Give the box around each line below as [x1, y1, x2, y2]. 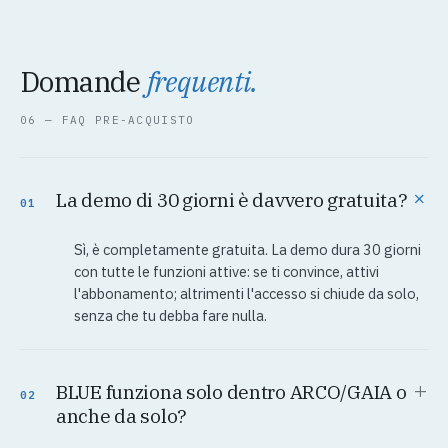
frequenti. [146, 63, 258, 101]
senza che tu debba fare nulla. [74, 306, 267, 326]
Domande [20, 63, 147, 101]
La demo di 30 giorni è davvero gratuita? [56, 188, 408, 213]
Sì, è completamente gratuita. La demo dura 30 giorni [74, 240, 421, 260]
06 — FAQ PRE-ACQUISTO [20, 113, 195, 128]
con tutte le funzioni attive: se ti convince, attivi [74, 262, 379, 282]
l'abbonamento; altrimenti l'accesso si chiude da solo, [74, 284, 419, 304]
